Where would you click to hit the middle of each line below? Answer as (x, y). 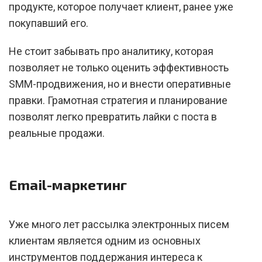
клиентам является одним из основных (105, 241)
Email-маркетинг (68, 185)
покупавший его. (49, 23)
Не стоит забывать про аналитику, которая (111, 51)
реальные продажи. (57, 133)
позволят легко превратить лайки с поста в (113, 117)
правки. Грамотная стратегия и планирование (118, 100)
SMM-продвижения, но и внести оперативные (120, 84)
